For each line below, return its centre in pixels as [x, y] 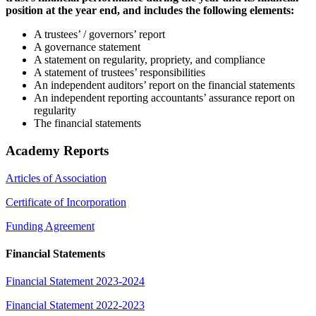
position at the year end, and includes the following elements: [150, 11]
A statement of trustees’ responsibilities [120, 73]
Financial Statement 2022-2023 [75, 305]
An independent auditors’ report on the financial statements [164, 85]
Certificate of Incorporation [66, 202]
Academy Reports [57, 151]
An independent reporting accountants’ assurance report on [164, 98]
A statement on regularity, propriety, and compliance [150, 60]
